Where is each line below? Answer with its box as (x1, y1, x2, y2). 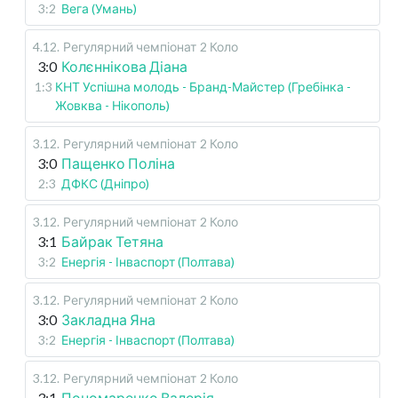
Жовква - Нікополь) (54, 98, 170, 114)
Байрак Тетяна (61, 233, 163, 251)
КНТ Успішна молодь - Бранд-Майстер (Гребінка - (54, 79, 351, 95)
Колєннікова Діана (61, 58, 187, 76)
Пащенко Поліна (61, 155, 175, 172)
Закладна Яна (61, 311, 155, 329)
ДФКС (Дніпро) (61, 176, 149, 192)
